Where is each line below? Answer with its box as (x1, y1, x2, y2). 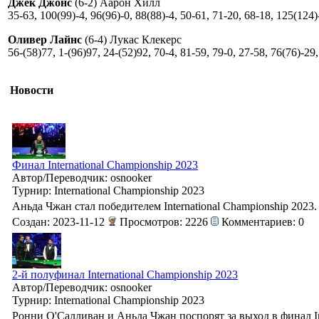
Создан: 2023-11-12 (12, 215, 108, 228)
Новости (10, 83, 53, 96)
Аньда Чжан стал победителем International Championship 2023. (12, 199, 317, 212)
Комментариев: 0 (219, 215, 304, 228)
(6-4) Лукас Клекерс (85, 33, 182, 46)
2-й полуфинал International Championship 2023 (12, 268, 238, 281)
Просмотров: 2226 (117, 215, 211, 228)
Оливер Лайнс (8, 33, 85, 46)
